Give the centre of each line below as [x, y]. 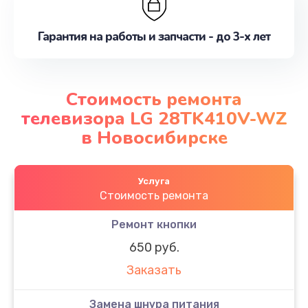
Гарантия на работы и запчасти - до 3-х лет [154, 37]
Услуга [154, 181]
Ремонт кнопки [154, 224]
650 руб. [154, 247]
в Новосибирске [154, 137]
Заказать [154, 271]
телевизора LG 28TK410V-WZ [154, 118]
